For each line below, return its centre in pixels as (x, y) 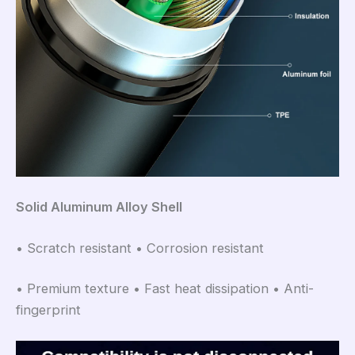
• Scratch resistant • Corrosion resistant (140, 248)
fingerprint (48, 310)
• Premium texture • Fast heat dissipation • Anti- (165, 289)
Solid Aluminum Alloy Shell (99, 206)
